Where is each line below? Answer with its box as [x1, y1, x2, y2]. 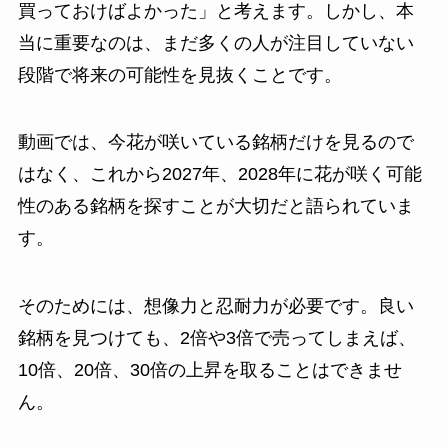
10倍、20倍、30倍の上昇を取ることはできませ [17, 360, 402, 381]
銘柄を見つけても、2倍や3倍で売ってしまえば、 [17, 328, 416, 349]
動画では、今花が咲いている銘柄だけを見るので [17, 132, 414, 153]
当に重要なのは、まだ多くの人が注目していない [17, 32, 414, 53]
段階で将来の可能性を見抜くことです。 [17, 64, 342, 85]
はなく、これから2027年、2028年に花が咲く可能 [17, 164, 422, 185]
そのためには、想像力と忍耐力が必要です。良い [17, 296, 414, 317]
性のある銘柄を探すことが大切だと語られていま [17, 196, 414, 217]
